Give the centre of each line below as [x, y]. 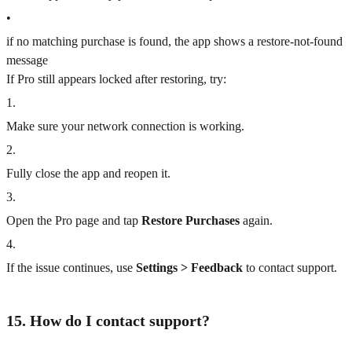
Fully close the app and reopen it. [88, 174]
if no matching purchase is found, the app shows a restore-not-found [174, 42]
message [27, 60]
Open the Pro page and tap [74, 221]
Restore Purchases [191, 221]
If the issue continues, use [71, 268]
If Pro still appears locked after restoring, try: [116, 79]
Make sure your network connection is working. [125, 126]
